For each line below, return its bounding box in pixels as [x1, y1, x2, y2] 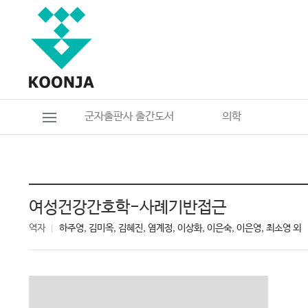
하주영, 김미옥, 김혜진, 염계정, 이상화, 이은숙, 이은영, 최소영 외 [59, 223, 301, 234]
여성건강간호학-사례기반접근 [29, 199, 226, 217]
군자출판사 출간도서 [84, 110, 174, 123]
